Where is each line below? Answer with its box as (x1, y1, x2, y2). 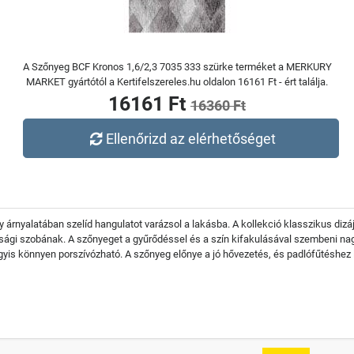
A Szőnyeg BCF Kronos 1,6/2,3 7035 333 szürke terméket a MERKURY (22, 61, 332, 73)
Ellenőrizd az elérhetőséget (106, 130, 277, 147)
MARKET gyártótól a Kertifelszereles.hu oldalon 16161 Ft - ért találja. (26, 76, 328, 88)
